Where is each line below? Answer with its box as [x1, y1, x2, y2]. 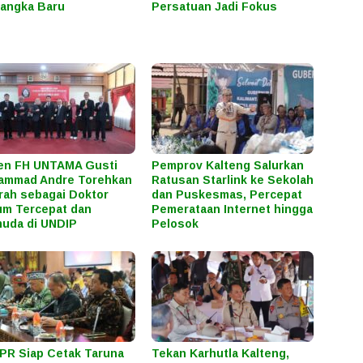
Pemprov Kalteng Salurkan [152, 159, 305, 173]
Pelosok [152, 217, 199, 231]
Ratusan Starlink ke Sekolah [152, 173, 314, 187]
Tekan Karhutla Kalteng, [152, 347, 290, 361]
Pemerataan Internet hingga [152, 203, 314, 216]
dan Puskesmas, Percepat [152, 188, 303, 202]
